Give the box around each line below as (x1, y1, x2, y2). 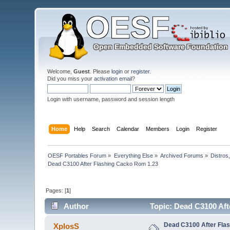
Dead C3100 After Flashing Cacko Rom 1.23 (48, 160, 159, 167)
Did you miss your (47, 75, 94, 82)
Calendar (116, 125, 139, 132)
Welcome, (47, 68, 74, 74)
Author (63, 202, 89, 211)
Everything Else (113, 152, 153, 159)
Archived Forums (160, 152, 204, 159)
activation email (94, 75, 132, 82)
